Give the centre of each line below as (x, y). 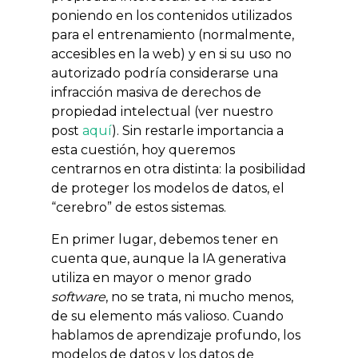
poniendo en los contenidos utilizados (171, 16)
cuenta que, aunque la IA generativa (169, 259)
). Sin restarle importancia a (198, 131)
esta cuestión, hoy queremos (143, 150)
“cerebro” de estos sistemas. (139, 207)
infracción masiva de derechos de (156, 92)
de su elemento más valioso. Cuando (167, 316)
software (78, 297)
